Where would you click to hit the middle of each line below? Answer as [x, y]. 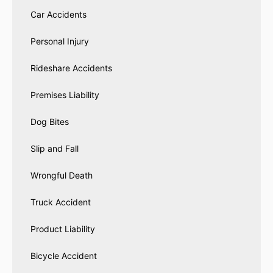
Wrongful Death [62, 175]
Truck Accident [61, 202]
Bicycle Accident [64, 256]
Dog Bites [50, 122]
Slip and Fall [55, 149]
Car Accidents [58, 15]
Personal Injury [60, 41]
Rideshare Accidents [71, 68]
